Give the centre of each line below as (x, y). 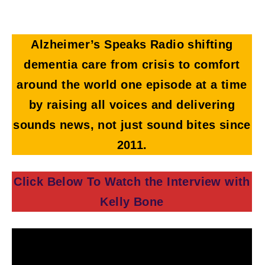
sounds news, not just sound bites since (132, 125)
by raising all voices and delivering (132, 104)
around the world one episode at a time (132, 84)
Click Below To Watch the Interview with (132, 181)
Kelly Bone (132, 201)
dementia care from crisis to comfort (132, 64)
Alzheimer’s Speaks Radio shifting (132, 44)
